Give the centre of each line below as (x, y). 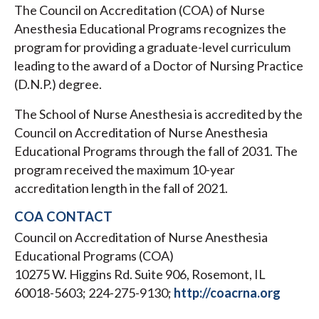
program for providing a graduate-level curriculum (152, 47)
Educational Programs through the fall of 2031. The (156, 151)
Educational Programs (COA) (94, 256)
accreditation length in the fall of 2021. (121, 188)
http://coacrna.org (227, 293)
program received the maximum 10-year (125, 170)
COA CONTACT (63, 217)
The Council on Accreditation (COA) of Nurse (140, 10)
